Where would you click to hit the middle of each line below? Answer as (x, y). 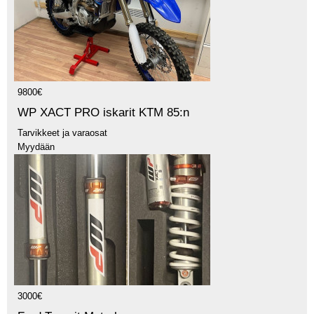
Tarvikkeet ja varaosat (62, 133)
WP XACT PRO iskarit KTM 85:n (103, 113)
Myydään (36, 147)
